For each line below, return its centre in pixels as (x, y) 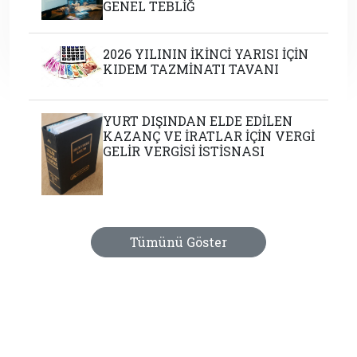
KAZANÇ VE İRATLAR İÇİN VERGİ (209, 136)
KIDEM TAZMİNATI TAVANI (191, 69)
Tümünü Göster (178, 242)
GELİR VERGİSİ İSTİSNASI (184, 151)
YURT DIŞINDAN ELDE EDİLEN (198, 121)
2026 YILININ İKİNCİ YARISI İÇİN (206, 53)
